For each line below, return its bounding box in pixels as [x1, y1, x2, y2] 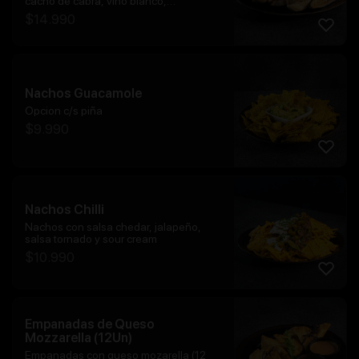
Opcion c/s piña [25, 104, 103, 118]
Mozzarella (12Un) [25, 330, 132, 346]
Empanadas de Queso [25, 317, 155, 333]
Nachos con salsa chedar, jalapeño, [25, 220, 201, 233]
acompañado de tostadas [25, 6, 151, 20]
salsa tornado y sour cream [25, 232, 157, 245]
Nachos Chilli [25, 201, 104, 217]
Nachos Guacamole [25, 86, 142, 102]
